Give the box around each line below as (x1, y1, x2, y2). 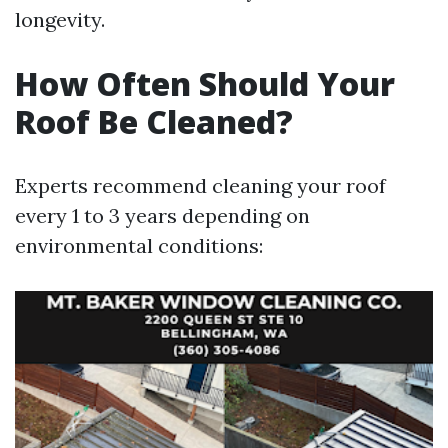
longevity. (15, 7, 105, 32)
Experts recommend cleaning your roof (15, 173, 386, 198)
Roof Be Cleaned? (15, 100, 293, 143)
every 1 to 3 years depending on (15, 203, 310, 228)
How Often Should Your (15, 62, 395, 105)
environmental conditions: (15, 233, 263, 258)
